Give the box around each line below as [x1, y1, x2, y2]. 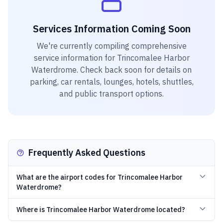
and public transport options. [59, 89, 164, 99]
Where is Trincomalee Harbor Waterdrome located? [16, 205, 185, 214]
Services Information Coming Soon [32, 22, 191, 35]
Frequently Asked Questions [28, 147, 145, 158]
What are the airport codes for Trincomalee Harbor [16, 173, 183, 182]
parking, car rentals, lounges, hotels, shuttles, [29, 77, 194, 87]
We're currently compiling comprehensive [36, 41, 187, 51]
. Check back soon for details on [77, 65, 192, 75]
